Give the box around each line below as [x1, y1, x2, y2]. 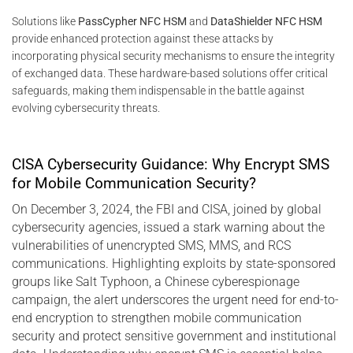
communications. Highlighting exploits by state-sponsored [12, 256, 336, 272]
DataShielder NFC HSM [210, 15, 322, 28]
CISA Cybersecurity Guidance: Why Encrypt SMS [12, 154, 329, 173]
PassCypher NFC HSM [78, 15, 187, 28]
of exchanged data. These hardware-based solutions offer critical [12, 67, 328, 80]
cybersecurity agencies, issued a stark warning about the [12, 220, 325, 236]
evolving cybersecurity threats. [12, 102, 160, 115]
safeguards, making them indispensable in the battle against [12, 84, 305, 98]
